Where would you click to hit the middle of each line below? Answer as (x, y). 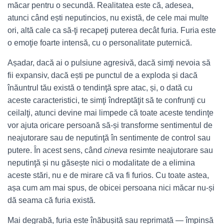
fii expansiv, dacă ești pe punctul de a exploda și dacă (102, 75)
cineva (117, 150)
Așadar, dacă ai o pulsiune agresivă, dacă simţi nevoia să (109, 63)
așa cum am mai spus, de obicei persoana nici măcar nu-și (111, 188)
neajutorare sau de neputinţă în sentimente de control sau (109, 138)
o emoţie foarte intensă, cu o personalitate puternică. (100, 43)
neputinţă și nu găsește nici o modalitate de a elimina (101, 163)
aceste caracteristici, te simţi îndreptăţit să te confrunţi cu (106, 100)
